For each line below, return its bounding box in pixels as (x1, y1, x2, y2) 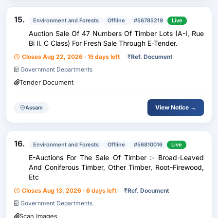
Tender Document (19, 78, 73, 86)
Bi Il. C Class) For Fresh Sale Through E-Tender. (29, 39, 178, 47)
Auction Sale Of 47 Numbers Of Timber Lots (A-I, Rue (29, 29, 204, 37)
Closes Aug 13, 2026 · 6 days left (22, 187, 116, 194)
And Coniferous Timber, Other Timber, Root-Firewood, (29, 163, 204, 171)
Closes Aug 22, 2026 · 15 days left (22, 53, 120, 60)
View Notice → (155, 104, 196, 111)
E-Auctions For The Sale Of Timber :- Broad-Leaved (29, 153, 204, 162)
